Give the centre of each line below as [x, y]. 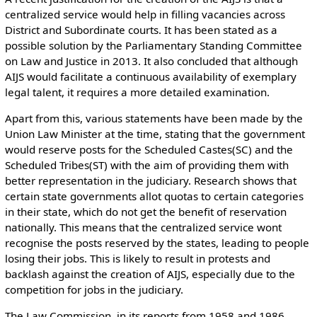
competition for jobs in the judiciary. [94, 290]
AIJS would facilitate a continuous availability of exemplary [150, 76]
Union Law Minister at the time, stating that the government [155, 134]
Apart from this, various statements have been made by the [154, 119]
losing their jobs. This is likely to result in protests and [137, 259]
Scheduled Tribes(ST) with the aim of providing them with [146, 165]
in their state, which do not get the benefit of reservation [145, 212]
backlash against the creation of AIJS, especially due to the [150, 274]
